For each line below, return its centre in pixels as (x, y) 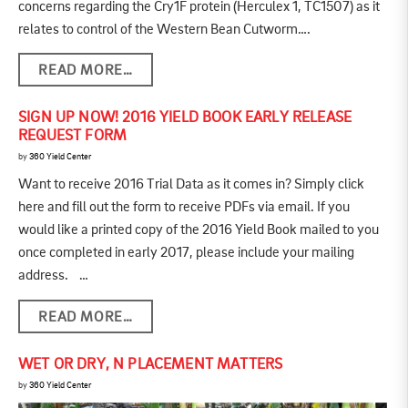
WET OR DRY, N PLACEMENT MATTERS (151, 364)
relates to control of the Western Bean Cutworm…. (164, 30)
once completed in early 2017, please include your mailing (186, 254)
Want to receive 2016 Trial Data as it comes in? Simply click (191, 185)
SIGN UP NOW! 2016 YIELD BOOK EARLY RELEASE (185, 118)
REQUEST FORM (73, 137)
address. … (53, 276)
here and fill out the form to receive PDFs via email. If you (184, 208)
